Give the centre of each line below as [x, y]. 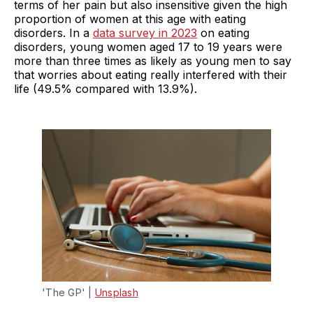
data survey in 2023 [145, 32]
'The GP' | [68, 293]
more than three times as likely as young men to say [153, 60]
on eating [223, 32]
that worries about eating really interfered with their [151, 74]
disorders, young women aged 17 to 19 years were [148, 46]
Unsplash [116, 293]
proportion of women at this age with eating [130, 19]
